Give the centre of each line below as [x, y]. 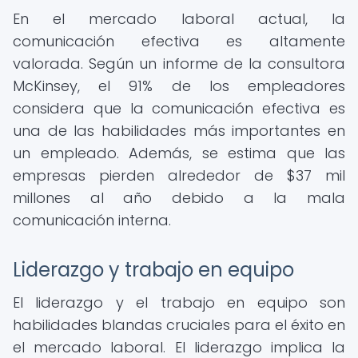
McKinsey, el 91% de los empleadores [179, 86]
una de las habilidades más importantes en [179, 131]
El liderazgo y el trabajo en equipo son [179, 302]
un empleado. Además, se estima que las [179, 153]
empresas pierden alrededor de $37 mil [179, 175]
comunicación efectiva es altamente [179, 41]
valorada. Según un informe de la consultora [179, 64]
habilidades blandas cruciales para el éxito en [179, 325]
